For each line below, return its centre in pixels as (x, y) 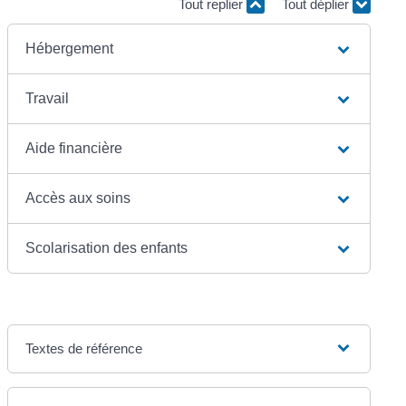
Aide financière (74, 148)
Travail (48, 98)
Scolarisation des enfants (107, 247)
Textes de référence (84, 348)
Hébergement (70, 48)
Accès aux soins (78, 198)
